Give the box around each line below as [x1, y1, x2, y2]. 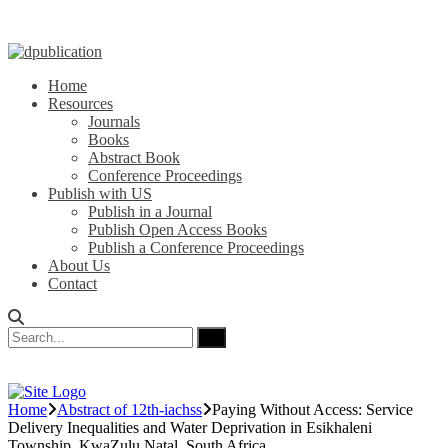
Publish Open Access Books [88, 221, 267, 238]
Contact [48, 275, 97, 292]
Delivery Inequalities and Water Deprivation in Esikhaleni [8, 419, 372, 436]
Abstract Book [88, 149, 180, 166]
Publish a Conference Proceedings [88, 239, 304, 256]
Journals [88, 113, 140, 130]
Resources [48, 95, 113, 112]
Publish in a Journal [88, 203, 212, 220]
